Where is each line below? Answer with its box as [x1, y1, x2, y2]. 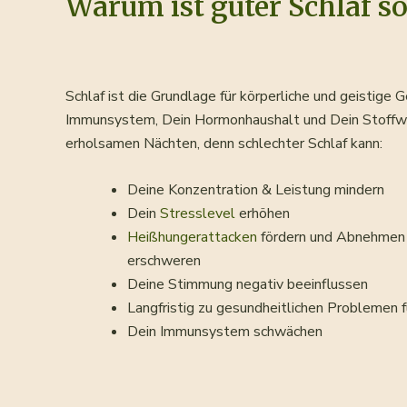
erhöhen [235, 203, 290, 224]
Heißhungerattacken [127, 227, 257, 248]
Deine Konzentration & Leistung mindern [127, 180, 384, 201]
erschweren [127, 251, 201, 272]
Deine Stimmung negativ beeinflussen [127, 274, 368, 295]
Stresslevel [160, 203, 235, 224]
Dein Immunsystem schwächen [127, 322, 323, 342]
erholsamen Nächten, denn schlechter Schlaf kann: [65, 133, 382, 154]
